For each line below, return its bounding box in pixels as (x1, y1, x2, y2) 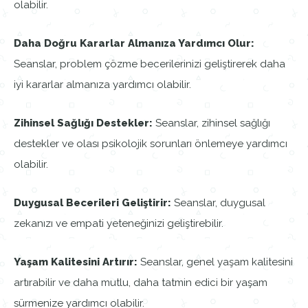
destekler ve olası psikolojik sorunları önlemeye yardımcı (14, 137, 287, 151)
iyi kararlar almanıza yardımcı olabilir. (14, 78, 191, 91)
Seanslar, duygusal (171, 197, 265, 210)
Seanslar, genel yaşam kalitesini (137, 256, 293, 269)
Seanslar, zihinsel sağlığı (155, 117, 270, 130)
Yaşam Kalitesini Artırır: (14, 256, 137, 269)
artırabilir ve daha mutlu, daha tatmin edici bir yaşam (14, 276, 267, 289)
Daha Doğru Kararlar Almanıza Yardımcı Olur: (14, 37, 254, 50)
